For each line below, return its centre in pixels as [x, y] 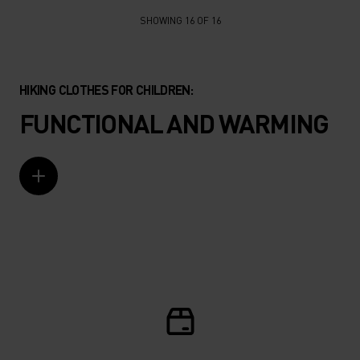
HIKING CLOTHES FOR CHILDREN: [106, 90]
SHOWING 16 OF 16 [180, 20]
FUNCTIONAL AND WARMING [174, 123]
